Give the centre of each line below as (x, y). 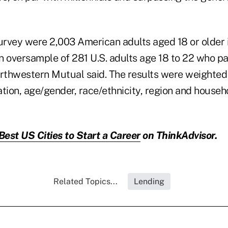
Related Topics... (85, 181)
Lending (149, 181)
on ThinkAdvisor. (178, 135)
